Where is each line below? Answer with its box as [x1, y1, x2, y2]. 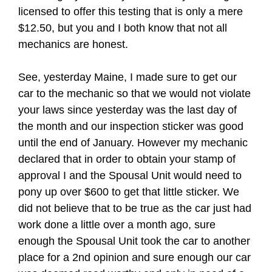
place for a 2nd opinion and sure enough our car [18, 251, 251, 263]
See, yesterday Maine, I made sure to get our [18, 71, 237, 83]
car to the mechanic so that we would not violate [18, 87, 251, 100]
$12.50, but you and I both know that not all [18, 22, 227, 34]
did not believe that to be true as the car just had [18, 202, 251, 214]
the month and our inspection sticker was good [18, 120, 243, 132]
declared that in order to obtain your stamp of [18, 153, 236, 165]
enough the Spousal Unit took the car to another [18, 235, 250, 247]
